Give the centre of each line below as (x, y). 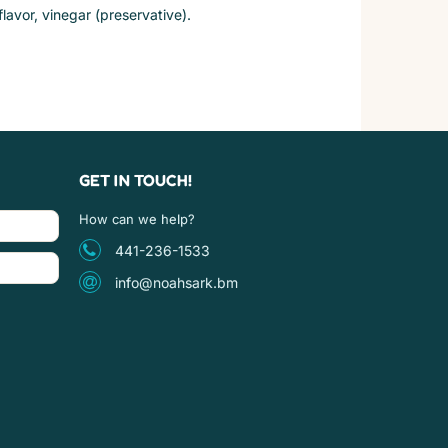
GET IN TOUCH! (135, 179)
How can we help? (136, 218)
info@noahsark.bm (176, 282)
